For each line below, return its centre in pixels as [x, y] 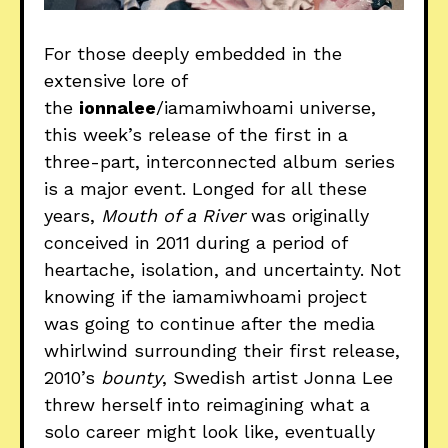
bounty [131, 378]
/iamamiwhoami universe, [266, 108]
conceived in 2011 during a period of [195, 243]
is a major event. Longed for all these [205, 189]
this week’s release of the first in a [196, 135]
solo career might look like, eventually [209, 432]
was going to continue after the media [209, 324]
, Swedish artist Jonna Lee [277, 378]
